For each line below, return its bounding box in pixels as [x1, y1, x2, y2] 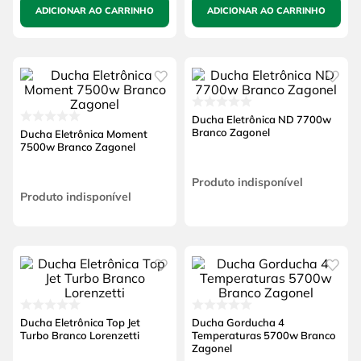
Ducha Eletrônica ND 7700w [191, 112, 331, 126]
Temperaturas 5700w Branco [191, 328, 336, 342]
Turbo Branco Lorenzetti [19, 328, 139, 342]
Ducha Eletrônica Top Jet [19, 315, 140, 329]
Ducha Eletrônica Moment [19, 127, 147, 140]
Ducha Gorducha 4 [191, 315, 284, 329]
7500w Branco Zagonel [19, 139, 135, 153]
